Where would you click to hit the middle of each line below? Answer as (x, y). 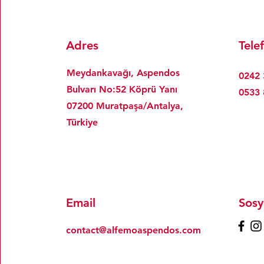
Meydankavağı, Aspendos (123, 73)
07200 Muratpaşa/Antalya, (125, 106)
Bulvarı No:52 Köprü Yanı (122, 89)
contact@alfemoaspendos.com (134, 230)
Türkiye (82, 122)
